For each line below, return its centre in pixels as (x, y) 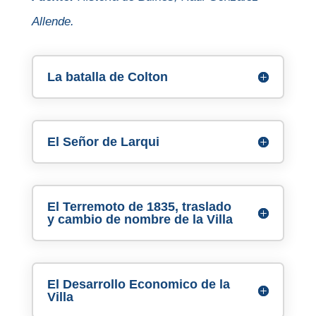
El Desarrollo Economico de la (138, 284)
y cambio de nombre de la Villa (140, 219)
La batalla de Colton (107, 77)
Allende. (53, 22)
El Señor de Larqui (103, 142)
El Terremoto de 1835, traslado (139, 207)
